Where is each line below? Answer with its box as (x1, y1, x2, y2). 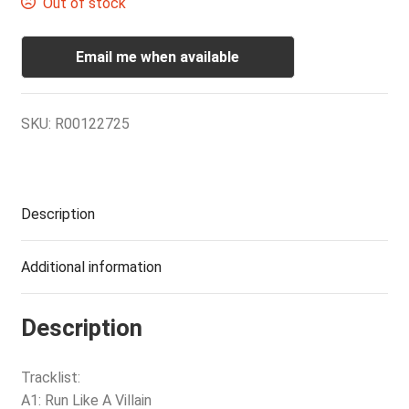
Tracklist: (20, 369, 80, 387)
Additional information (20, 257, 162, 276)
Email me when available (76, 47, 240, 66)
